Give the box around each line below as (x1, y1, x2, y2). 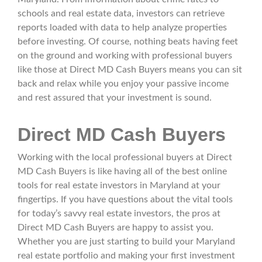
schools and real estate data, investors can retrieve (18, 8, 225, 18)
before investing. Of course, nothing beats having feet (18, 36, 238, 46)
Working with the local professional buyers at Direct (18, 152, 232, 162)
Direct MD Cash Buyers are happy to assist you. (18, 222, 213, 232)
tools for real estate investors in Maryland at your (18, 180, 220, 190)
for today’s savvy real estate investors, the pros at (18, 208, 220, 218)
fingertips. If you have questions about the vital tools (18, 194, 233, 204)
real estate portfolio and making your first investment (18, 250, 235, 260)
